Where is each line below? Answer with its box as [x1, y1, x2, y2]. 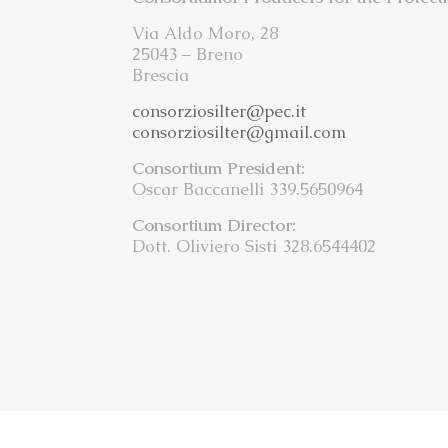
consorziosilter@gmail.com [132, 121, 347, 144]
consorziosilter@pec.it [132, 100, 307, 123]
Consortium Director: [132, 214, 297, 237]
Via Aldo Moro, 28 [132, 22, 279, 45]
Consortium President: [132, 157, 306, 180]
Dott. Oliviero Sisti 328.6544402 [132, 235, 377, 258]
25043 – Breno [132, 43, 244, 66]
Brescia [132, 64, 190, 87]
